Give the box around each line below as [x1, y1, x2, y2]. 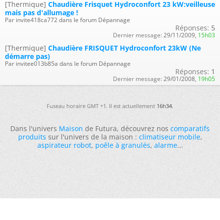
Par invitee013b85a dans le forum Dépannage [5, 59, 131, 68]
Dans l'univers [10, 124, 59, 133]
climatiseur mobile [138, 132, 200, 141]
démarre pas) [5, 52, 50, 61]
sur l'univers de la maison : [46, 132, 139, 141]
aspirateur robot [37, 140, 91, 150]
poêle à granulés [95, 140, 150, 150]
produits [18, 132, 46, 141]
